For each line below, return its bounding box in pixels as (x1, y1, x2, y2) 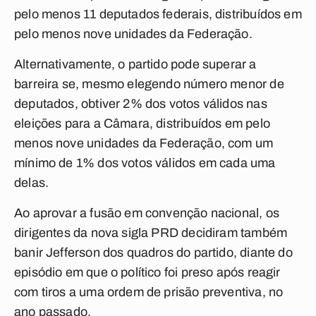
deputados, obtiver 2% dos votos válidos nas (14, 97, 267, 111)
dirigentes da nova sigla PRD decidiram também (14, 226, 288, 240)
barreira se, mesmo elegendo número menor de (14, 77, 284, 91)
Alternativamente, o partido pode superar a (14, 57, 257, 71)
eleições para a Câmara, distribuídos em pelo (14, 116, 270, 130)
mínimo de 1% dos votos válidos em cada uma (14, 156, 276, 170)
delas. (14, 176, 49, 190)
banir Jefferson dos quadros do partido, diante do (14, 245, 293, 260)
